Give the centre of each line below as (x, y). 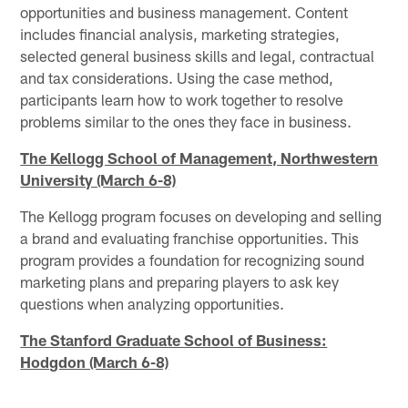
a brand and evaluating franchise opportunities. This (190, 237)
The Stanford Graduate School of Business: (174, 339)
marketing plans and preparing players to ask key (180, 281)
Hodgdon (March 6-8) (95, 361)
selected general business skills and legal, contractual (198, 55)
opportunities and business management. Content (184, 11)
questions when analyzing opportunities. (153, 303)
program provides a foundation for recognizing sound (193, 259)
